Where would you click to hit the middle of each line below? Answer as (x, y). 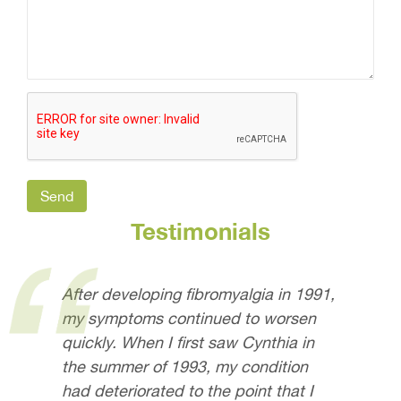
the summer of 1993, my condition (184, 366)
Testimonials (200, 231)
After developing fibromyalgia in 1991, (198, 294)
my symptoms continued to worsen (188, 318)
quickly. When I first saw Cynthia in (188, 342)
